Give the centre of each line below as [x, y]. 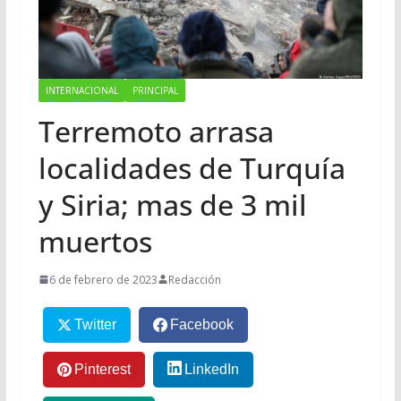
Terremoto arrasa [156, 131]
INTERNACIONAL [81, 90]
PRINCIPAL [155, 90]
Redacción [194, 279]
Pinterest [102, 370]
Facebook [202, 325]
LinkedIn [212, 370]
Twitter [95, 325]
